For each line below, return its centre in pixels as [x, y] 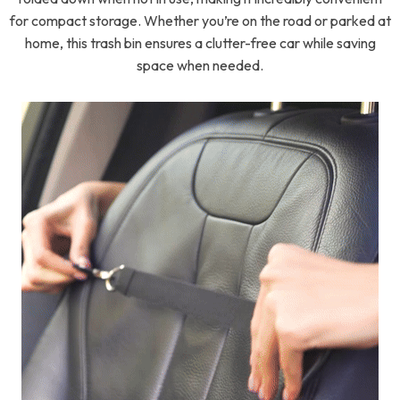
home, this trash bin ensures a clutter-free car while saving [200, 43]
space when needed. [200, 65]
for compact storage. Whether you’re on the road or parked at [200, 21]
